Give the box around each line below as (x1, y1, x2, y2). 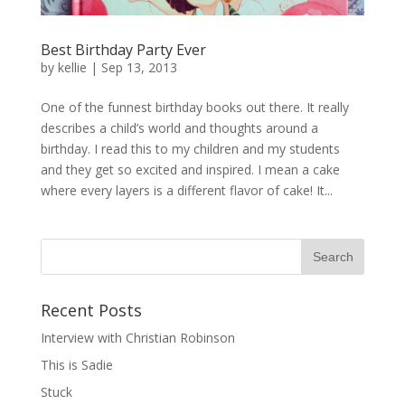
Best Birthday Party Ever (40, 40, 206, 61)
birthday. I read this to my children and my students (40, 140, 340, 158)
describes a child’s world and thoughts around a (40, 119, 318, 137)
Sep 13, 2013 (100, 59, 177, 77)
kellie (57, 59, 87, 77)
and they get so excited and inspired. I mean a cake (40, 161, 340, 179)
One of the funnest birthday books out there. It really (40, 99, 349, 117)
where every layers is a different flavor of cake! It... (40, 182, 333, 200)
